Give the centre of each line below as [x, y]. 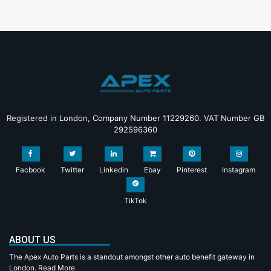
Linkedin [114, 169]
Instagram [239, 169]
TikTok [135, 200]
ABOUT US [32, 240]
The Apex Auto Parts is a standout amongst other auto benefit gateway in [132, 256]
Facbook [31, 169]
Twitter [72, 169]
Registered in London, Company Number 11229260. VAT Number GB [135, 118]
